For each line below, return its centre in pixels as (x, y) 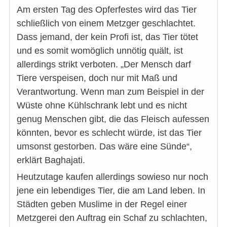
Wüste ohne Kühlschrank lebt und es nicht (102, 105)
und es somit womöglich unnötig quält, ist (100, 50)
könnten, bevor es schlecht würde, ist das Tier (109, 133)
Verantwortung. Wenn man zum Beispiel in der (110, 91)
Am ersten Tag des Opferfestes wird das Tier (107, 9)
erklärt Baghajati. (51, 160)
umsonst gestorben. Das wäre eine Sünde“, (104, 146)
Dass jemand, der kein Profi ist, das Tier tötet (107, 37)
